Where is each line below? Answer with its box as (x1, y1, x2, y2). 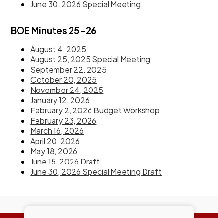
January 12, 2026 (30, 94, 90, 105)
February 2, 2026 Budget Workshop (30, 105, 160, 115)
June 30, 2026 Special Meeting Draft (30, 166, 162, 177)
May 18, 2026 (30, 145, 78, 156)
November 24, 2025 (30, 84, 104, 95)
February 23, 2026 (30, 115, 97, 126)
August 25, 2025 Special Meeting (30, 54, 151, 64)
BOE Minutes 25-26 (11, 24, 97, 36)
